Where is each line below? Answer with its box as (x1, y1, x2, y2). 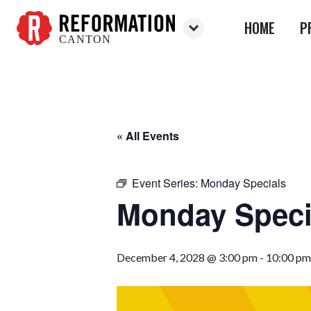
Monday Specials (201, 175, 286, 191)
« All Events (117, 128, 179, 144)
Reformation (17, 45, 77, 58)
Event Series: (132, 175, 201, 191)
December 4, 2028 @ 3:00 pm (117, 251, 258, 264)
